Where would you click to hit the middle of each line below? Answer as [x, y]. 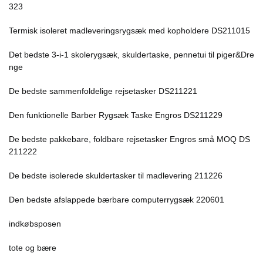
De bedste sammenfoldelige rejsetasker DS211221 [103, 91]
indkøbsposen [35, 224]
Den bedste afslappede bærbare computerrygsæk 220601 [117, 200]
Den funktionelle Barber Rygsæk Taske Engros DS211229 [116, 115]
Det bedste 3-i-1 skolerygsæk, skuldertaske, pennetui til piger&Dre [131, 55]
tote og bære [33, 248]
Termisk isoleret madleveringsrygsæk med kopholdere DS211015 [129, 31]
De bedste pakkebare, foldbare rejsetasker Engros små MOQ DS [129, 139]
